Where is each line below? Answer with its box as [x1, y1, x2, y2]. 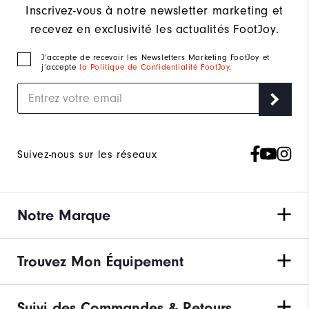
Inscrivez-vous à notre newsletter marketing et [26, 3, 283, 18]
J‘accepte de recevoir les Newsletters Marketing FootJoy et [41, 52, 270, 62]
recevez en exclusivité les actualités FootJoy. [30, 21, 279, 37]
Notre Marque [17, 206, 110, 224]
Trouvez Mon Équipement [17, 252, 183, 270]
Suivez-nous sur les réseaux [17, 148, 157, 161]
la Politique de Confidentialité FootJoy [79, 61, 230, 72]
